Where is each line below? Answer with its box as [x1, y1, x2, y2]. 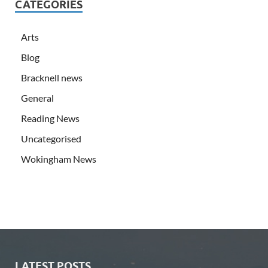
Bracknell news [21, 71, 83, 83]
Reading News [21, 112, 80, 124]
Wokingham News [21, 153, 96, 165]
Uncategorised [21, 132, 81, 144]
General [21, 92, 54, 103]
